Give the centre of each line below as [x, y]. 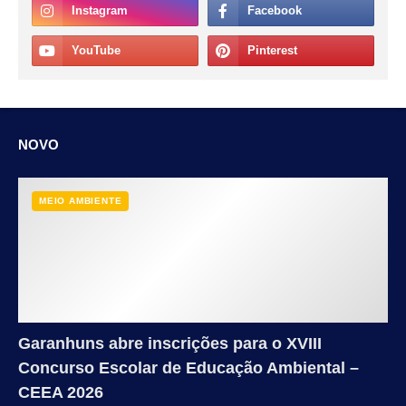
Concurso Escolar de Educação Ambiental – [188, 368]
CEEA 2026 [61, 393]
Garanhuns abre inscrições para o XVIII [170, 344]
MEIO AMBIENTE [81, 201]
